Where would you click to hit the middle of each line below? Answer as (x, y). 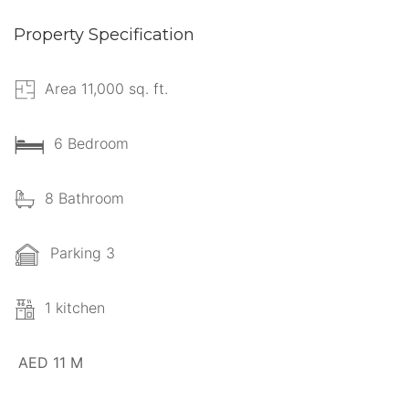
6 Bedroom (91, 143)
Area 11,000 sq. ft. (106, 88)
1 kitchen (75, 307)
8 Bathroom (84, 198)
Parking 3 (83, 252)
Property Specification (104, 34)
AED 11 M (51, 362)
